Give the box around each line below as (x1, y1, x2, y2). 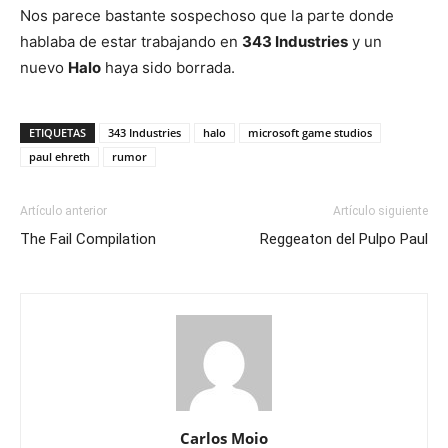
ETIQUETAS (29, 125, 86, 140)
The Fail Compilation (20, 230, 156, 248)
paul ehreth (29, 149, 90, 164)
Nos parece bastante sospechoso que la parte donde (20, 6, 394, 25)
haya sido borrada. (101, 58, 235, 77)
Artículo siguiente (333, 204, 428, 218)
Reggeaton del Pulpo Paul (260, 230, 428, 248)
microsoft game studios (248, 125, 372, 140)
